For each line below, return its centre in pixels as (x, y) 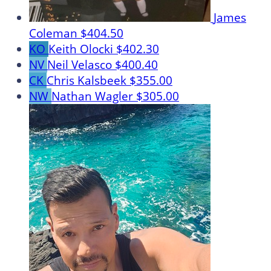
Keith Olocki (82, 49)
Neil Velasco (81, 65)
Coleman (55, 34)
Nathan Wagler (94, 96)
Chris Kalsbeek (88, 81)
